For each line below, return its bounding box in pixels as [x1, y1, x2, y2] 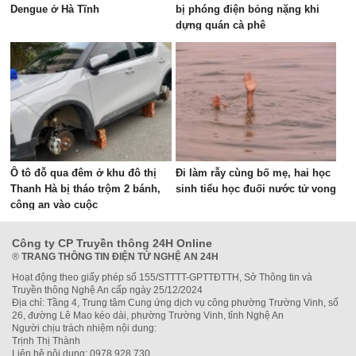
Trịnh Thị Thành [12, 335, 80, 346]
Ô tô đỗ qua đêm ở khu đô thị [10, 167, 157, 179]
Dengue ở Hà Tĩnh [10, 3, 100, 15]
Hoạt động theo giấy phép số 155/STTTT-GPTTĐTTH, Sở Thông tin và [12, 272, 312, 283]
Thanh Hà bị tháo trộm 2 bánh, [10, 183, 161, 195]
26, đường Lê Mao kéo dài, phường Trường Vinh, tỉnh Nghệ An [12, 310, 284, 321]
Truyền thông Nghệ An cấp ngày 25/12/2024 [12, 284, 203, 296]
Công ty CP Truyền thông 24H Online [12, 237, 212, 250]
